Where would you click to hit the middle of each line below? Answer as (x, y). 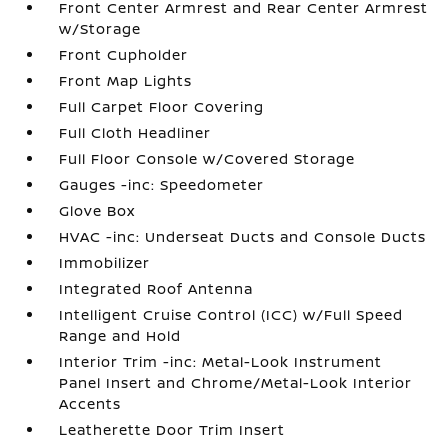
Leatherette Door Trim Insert (172, 429)
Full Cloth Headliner (135, 132)
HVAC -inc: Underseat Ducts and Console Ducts (243, 236)
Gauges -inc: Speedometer (162, 184)
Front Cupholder (124, 54)
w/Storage (100, 28)
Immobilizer (105, 262)
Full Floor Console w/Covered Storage (207, 158)
